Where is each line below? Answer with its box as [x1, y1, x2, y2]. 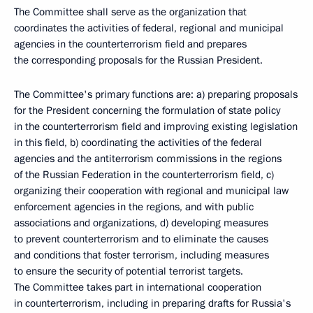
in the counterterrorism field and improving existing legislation [14, 119, 298, 133]
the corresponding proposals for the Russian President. [14, 53, 263, 67]
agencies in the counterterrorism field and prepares [14, 37, 247, 51]
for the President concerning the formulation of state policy [14, 103, 280, 117]
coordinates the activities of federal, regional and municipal [14, 21, 284, 35]
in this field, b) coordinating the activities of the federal [14, 136, 262, 150]
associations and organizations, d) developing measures [14, 216, 268, 230]
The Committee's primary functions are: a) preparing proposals [14, 87, 298, 101]
